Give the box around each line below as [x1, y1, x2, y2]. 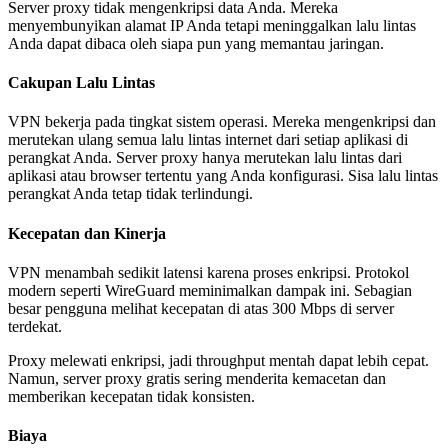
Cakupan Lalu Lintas [8, 73, 155, 91]
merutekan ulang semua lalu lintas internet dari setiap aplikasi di [8, 131, 408, 149]
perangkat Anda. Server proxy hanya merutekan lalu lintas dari [8, 149, 402, 167]
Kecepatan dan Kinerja [8, 224, 166, 242]
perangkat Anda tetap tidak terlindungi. [8, 185, 253, 203]
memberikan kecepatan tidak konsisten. [8, 387, 255, 405]
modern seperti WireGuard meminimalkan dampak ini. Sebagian [8, 281, 412, 299]
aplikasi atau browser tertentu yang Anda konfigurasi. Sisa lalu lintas [8, 167, 438, 185]
